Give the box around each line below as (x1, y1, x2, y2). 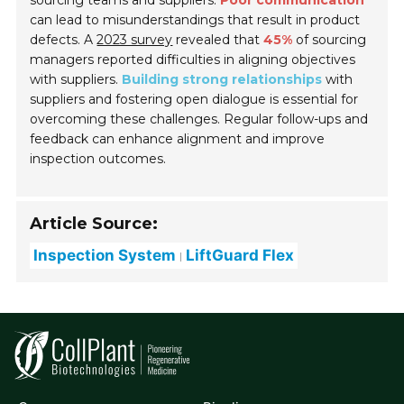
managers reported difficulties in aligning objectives (30, 51, 356, 69)
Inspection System (33, 246, 177, 265)
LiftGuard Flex (186, 246, 295, 265)
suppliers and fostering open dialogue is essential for (30, 91, 359, 108)
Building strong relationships (122, 71, 323, 88)
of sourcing (292, 32, 367, 49)
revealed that (172, 32, 264, 49)
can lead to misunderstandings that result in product (30, 12, 361, 29)
